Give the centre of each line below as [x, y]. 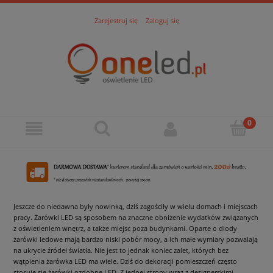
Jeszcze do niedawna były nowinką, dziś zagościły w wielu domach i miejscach [136, 207]
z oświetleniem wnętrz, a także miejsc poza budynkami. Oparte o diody [125, 229]
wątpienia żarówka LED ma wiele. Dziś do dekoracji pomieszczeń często [125, 261]
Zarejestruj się [116, 20]
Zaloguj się [162, 20]
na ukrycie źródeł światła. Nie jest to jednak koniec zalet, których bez [121, 250]
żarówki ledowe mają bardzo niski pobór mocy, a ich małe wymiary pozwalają [136, 239]
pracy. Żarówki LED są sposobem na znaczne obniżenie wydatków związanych [136, 218]
